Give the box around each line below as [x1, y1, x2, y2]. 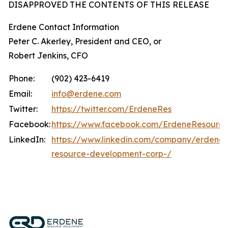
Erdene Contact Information [8, 22, 119, 32]
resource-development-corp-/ [51, 149, 172, 159]
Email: [9, 89, 32, 99]
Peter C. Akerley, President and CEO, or [8, 36, 161, 46]
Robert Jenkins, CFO [8, 50, 88, 61]
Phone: [9, 73, 35, 83]
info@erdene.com [51, 89, 121, 99]
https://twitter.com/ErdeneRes [51, 104, 172, 114]
